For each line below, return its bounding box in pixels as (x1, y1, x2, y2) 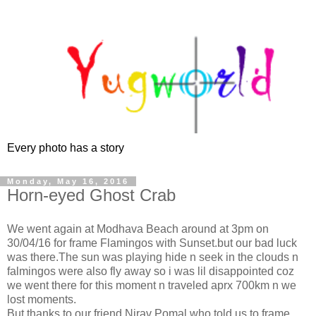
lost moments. (7, 293, 76, 306)
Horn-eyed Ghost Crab (7, 186, 176, 205)
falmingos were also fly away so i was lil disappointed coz (7, 265, 294, 278)
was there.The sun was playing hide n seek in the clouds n (7, 251, 298, 264)
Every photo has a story (7, 142, 124, 154)
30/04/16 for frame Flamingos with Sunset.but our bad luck (7, 237, 297, 250)
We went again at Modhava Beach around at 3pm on (7, 223, 269, 236)
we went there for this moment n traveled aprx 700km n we (7, 279, 296, 292)
